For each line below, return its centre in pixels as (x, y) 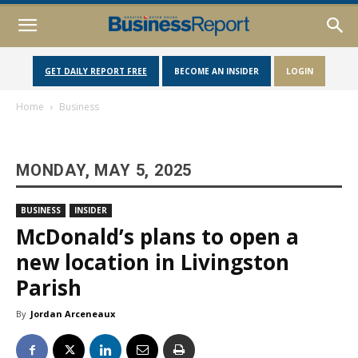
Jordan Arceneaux (73, 314)
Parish (49, 288)
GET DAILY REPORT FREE (96, 71)
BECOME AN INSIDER (217, 71)
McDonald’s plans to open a (157, 237)
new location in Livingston (153, 262)
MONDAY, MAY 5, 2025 (104, 170)
